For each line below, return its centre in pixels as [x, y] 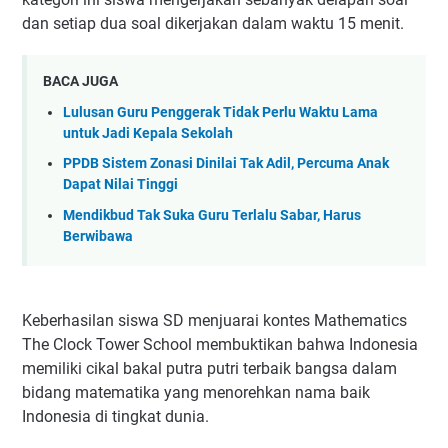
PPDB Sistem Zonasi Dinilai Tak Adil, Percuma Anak [226, 164]
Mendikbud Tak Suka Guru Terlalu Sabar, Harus [212, 215]
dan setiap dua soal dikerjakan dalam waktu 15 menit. [213, 23]
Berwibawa [98, 236]
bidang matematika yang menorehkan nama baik [196, 393]
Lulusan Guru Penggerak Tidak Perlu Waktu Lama [220, 112]
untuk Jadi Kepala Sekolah [148, 133]
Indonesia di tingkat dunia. [115, 417]
